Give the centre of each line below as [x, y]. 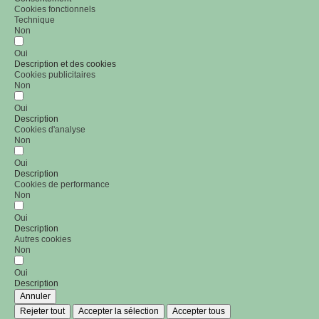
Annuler [35, 296]
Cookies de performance [62, 184]
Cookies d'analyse [50, 129]
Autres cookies [43, 239]
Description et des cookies [65, 64]
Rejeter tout [42, 311]
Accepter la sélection [119, 311]
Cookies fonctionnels [55, 9]
